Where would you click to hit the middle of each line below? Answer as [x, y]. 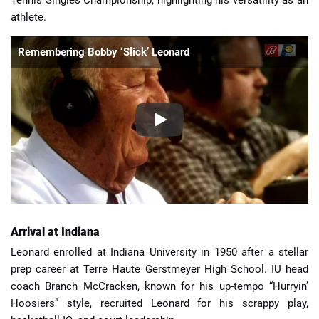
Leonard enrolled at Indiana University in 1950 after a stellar [159, 252]
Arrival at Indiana [55, 231]
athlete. [28, 17]
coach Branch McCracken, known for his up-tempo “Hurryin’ [159, 287]
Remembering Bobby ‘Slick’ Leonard [104, 52]
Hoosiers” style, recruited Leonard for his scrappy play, [159, 304]
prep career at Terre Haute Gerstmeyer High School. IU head [159, 270]
